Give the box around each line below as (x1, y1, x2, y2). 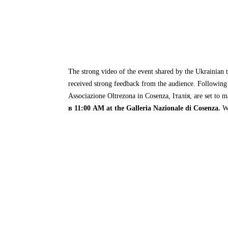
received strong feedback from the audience (68, 79, 194, 88)
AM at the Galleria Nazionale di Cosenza (93, 104, 219, 112)
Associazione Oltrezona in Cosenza (68, 92, 169, 100)
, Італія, (168, 92, 194, 100)
